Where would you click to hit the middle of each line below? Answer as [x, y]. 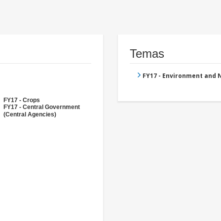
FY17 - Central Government [42, 107]
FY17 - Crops [22, 100]
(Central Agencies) [30, 115]
